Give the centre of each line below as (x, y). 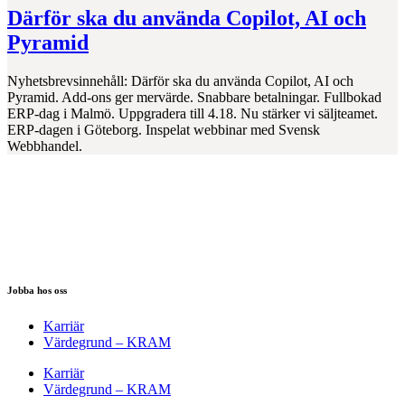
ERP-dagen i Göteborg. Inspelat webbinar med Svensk (164, 130)
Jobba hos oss (37, 291)
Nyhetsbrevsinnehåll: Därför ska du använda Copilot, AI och (180, 81)
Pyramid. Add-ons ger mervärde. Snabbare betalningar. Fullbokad (194, 98)
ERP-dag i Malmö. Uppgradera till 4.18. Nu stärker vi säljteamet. (193, 114)
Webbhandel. (45, 146)
